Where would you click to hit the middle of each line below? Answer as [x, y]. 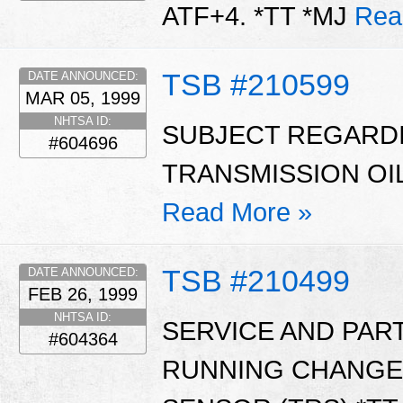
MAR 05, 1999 [83, 99]
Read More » [237, 212]
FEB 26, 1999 [83, 295]
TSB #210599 [256, 85]
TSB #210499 [256, 281]
